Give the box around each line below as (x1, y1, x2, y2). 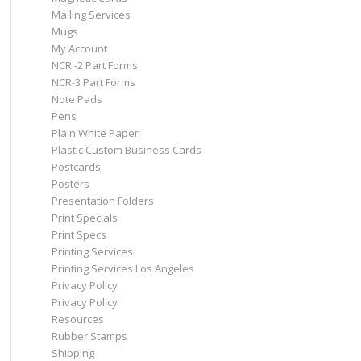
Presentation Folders (51, 193, 154, 208)
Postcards (51, 160, 101, 174)
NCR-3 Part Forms (51, 75, 135, 89)
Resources (51, 312, 104, 326)
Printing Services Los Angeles (51, 261, 194, 276)
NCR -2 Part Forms (51, 58, 138, 73)
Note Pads (51, 92, 102, 106)
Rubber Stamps (51, 329, 127, 343)
